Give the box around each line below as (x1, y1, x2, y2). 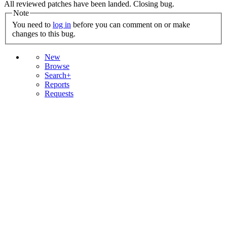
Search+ (45, 71, 71, 80)
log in (53, 20, 71, 29)
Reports (45, 80, 69, 89)
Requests (45, 89, 73, 98)
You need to (12, 20, 53, 29)
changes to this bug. (12, 29, 75, 39)
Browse (45, 62, 69, 71)
